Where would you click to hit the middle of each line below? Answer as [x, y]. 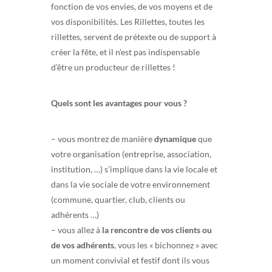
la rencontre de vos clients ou [157, 229]
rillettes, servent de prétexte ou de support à [134, 36]
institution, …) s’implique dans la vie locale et [134, 169]
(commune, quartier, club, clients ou [118, 199]
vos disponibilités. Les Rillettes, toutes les [128, 21]
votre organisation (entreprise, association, [131, 154]
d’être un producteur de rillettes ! [113, 67]
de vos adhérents [83, 245]
